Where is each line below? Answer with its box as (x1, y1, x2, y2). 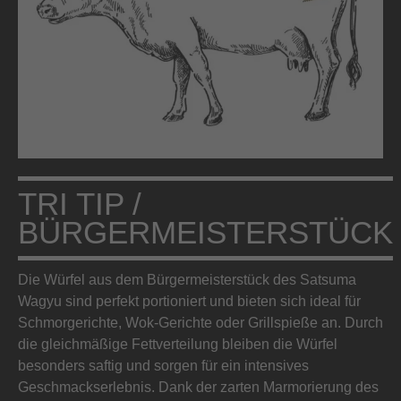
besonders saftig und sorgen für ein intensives (18, 358, 309, 373)
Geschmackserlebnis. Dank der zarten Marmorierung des (18, 380, 379, 395)
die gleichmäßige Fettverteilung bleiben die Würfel (18, 337, 337, 352)
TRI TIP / (18, 186, 141, 221)
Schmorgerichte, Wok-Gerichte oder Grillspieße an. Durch (18, 315, 383, 330)
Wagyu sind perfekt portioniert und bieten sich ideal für (18, 294, 361, 309)
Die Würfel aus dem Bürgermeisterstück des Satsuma (18, 272, 356, 287)
